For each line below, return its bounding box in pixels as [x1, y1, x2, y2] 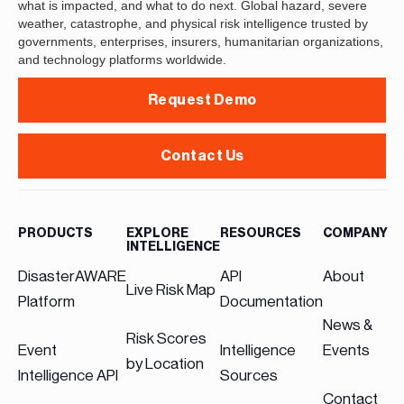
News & [323, 315, 372, 334]
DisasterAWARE [18, 266, 126, 285]
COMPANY [323, 226, 388, 240]
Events [323, 340, 370, 359]
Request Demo [147, 92, 257, 107]
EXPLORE [126, 226, 188, 240]
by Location [126, 353, 204, 372]
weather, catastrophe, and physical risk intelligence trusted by [18, 15, 368, 31]
